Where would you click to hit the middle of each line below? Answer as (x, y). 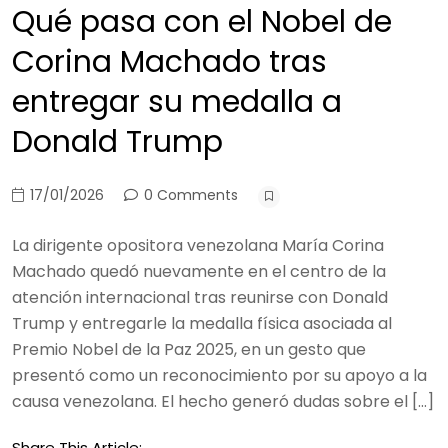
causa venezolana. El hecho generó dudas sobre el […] (223, 401)
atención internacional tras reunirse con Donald (200, 297)
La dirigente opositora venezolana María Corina (198, 245)
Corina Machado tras (169, 62)
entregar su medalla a (177, 102)
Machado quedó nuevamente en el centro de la (199, 271)
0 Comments (189, 195)
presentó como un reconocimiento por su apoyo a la (219, 375)
